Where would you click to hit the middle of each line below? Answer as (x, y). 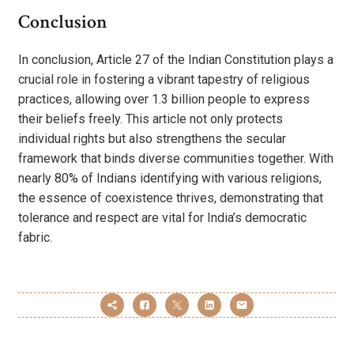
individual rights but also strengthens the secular (152, 138)
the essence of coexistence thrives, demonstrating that (171, 198)
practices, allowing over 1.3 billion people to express (164, 99)
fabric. (35, 237)
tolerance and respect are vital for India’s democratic (162, 217)
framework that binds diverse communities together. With (176, 158)
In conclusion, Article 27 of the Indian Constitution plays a (176, 59)
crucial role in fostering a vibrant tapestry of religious (164, 79)
